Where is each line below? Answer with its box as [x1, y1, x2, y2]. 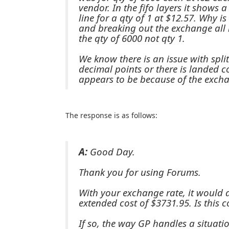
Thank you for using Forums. [78, 165, 201, 178]
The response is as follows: [65, 110, 157, 120]
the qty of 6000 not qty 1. [78, 31, 185, 44]
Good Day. [87, 145, 135, 158]
